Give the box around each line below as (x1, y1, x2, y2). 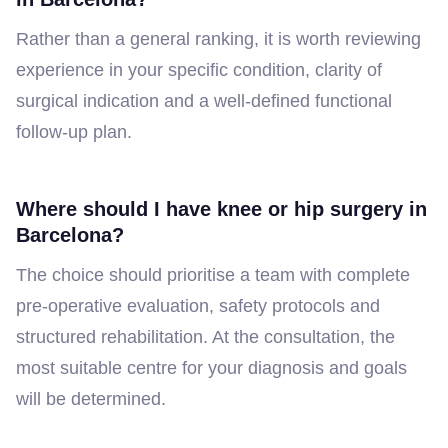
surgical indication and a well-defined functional (16, 90, 392, 111)
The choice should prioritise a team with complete (16, 264, 410, 285)
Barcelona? (16, 223, 124, 246)
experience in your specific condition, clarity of (16, 59, 382, 80)
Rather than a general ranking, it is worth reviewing (16, 28, 421, 49)
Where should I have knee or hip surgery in (16, 197, 427, 220)
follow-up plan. (16, 121, 132, 142)
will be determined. (16, 388, 166, 409)
